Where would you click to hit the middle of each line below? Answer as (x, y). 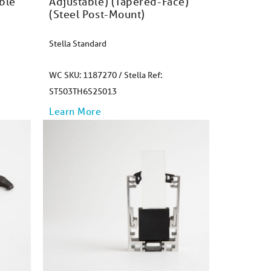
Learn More (75, 111)
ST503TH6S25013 (83, 91)
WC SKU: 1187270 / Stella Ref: (106, 75)
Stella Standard (78, 44)
